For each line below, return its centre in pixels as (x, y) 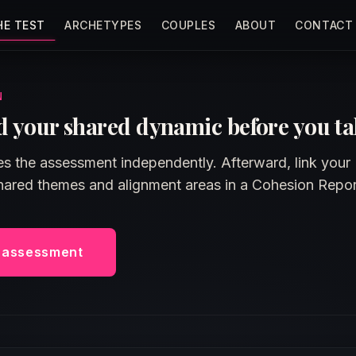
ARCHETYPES (103, 25)
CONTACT (324, 25)
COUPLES (188, 25)
